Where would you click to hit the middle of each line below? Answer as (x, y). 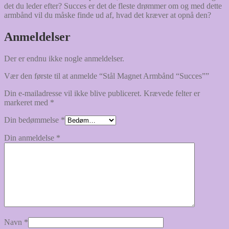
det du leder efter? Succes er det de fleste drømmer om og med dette (113, 6)
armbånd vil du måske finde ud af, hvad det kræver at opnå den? (108, 15)
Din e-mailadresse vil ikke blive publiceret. (73, 93)
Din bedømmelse (32, 120)
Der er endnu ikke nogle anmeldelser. (64, 58)
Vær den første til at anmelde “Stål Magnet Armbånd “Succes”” (107, 76)
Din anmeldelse (30, 138)
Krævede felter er (172, 93)
